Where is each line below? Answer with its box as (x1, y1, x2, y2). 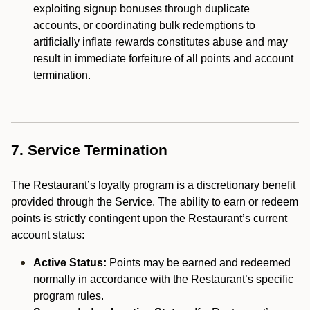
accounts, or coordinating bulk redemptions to (33, 19, 255, 31)
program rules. (33, 290, 104, 302)
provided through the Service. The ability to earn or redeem (11, 196, 298, 208)
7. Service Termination (11, 142, 167, 158)
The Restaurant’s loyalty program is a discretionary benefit (11, 179, 295, 191)
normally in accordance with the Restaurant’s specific (33, 273, 293, 285)
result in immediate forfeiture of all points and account (33, 53, 293, 64)
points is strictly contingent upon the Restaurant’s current (11, 212, 287, 224)
